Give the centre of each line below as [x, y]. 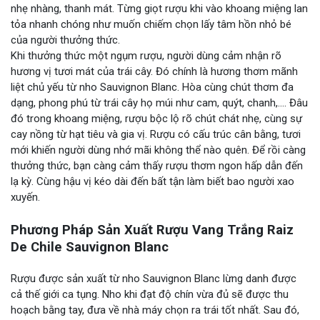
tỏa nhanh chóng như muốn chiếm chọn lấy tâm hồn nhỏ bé [151, 24]
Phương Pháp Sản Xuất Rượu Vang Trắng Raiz [152, 230]
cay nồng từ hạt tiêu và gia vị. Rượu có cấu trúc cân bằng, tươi [156, 134]
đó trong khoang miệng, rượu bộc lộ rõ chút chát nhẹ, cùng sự [156, 118]
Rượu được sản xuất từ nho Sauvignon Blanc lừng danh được [154, 278]
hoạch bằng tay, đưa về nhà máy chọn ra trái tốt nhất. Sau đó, [155, 310]
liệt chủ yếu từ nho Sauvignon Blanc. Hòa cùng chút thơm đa [152, 87]
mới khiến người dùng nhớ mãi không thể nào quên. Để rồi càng [158, 150]
